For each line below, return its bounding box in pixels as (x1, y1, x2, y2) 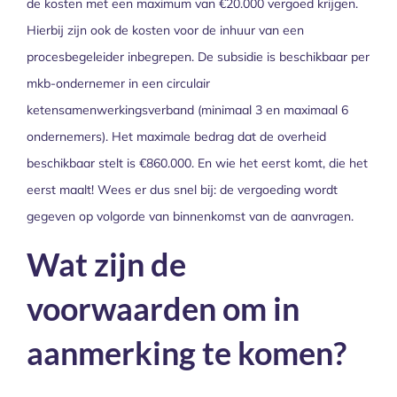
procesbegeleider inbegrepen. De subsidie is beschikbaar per (27, 48, 370, 65)
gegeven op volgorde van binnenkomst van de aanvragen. (27, 207, 354, 224)
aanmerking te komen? (27, 333, 346, 373)
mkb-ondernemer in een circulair (27, 74, 210, 91)
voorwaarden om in (27, 289, 300, 329)
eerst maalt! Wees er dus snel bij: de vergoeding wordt (27, 181, 338, 198)
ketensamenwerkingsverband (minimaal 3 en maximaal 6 (27, 101, 348, 118)
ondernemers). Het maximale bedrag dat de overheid (27, 128, 326, 144)
